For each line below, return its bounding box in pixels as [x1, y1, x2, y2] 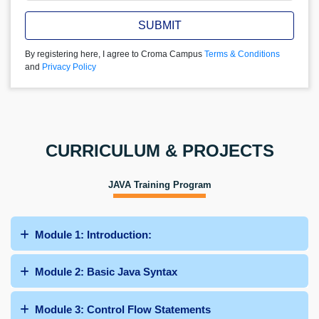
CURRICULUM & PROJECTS [45, 141, 274, 160]
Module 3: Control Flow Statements [35, 303, 211, 315]
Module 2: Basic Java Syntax [35, 266, 177, 278]
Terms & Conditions [204, 49, 280, 59]
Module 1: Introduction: [35, 228, 152, 241]
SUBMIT [137, 19, 182, 31]
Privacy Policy [42, 62, 96, 72]
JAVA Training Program [108, 179, 211, 190]
